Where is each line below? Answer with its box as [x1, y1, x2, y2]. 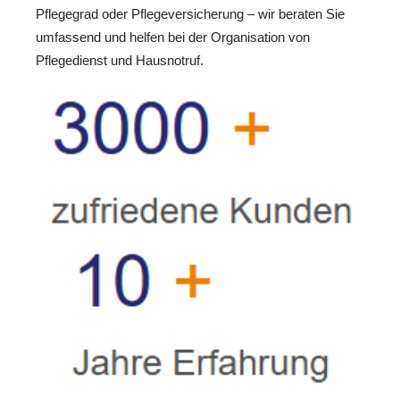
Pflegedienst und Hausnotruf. [36, 52, 204, 68]
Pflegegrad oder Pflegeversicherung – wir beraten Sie [36, 5, 345, 21]
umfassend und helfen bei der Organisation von [36, 29, 310, 45]
